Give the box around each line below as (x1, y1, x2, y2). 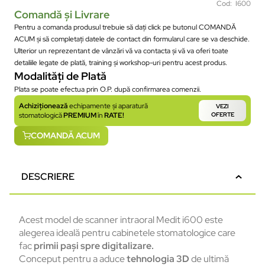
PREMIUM (62, 110, 98, 120)
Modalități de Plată (14, 69, 106, 83)
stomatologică (19, 110, 62, 120)
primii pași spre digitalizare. (34, 240, 154, 253)
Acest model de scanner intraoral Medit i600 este (19, 214, 223, 227)
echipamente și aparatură (69, 101, 148, 111)
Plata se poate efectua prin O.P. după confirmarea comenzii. (14, 84, 201, 94)
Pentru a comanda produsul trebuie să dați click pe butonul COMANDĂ (14, 22, 236, 32)
